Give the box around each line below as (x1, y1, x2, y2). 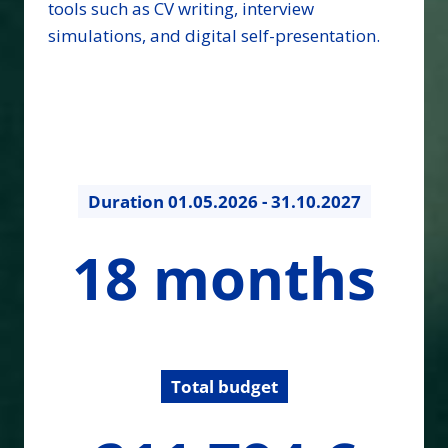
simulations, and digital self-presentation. (48, 24, 380, 48)
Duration (87, 190, 168, 214)
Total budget (170, 375, 278, 399)
